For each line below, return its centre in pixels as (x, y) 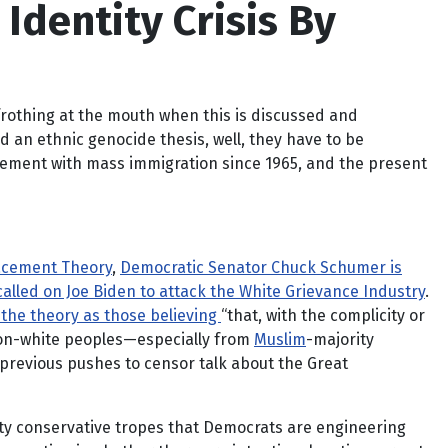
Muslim (280, 339)
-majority (340, 339)
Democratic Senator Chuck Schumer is (261, 267)
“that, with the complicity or (323, 315)
